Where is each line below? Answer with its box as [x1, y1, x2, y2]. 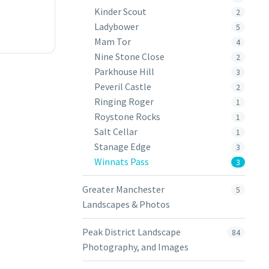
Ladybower [94, 20, 139, 32]
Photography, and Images [82, 241, 189, 253]
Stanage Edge [94, 141, 151, 153]
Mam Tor [94, 35, 131, 47]
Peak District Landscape [82, 226, 181, 238]
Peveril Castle [94, 80, 151, 92]
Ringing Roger [94, 95, 154, 107]
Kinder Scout [94, 5, 147, 17]
